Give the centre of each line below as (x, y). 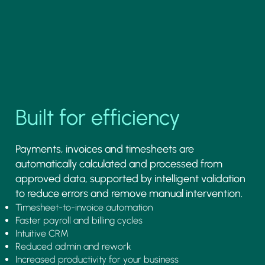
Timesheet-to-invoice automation (84, 207)
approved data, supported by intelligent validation (131, 178)
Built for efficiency (98, 118)
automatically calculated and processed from (119, 164)
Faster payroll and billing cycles (79, 220)
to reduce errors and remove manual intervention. (129, 193)
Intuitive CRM (42, 233)
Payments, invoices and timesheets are (105, 149)
